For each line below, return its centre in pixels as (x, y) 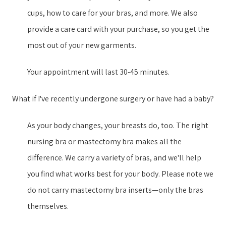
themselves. (48, 206)
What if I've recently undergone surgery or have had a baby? (113, 98)
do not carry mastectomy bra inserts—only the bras (115, 190)
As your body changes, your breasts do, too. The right (118, 125)
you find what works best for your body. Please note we (120, 174)
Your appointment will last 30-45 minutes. (100, 72)
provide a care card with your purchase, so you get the (118, 29)
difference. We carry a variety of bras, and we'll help (114, 157)
